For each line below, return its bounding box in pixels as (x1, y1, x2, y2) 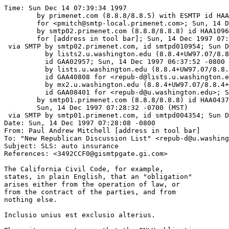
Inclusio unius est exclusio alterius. (4, 211, 155, 219)
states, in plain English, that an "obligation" (4, 173, 192, 180)
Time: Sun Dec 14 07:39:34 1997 (4, 4, 127, 12)
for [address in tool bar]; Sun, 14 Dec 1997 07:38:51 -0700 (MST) (4, 35, 37, 42)
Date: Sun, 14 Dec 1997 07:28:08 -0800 (4, 119, 155, 127)
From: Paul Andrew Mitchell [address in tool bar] (4, 127, 200, 134)
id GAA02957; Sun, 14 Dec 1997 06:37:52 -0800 (4, 58, 37, 65)
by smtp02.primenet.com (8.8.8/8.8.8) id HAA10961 (4, 27, 37, 35)
